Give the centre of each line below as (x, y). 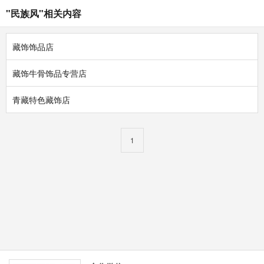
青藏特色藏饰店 (41, 100)
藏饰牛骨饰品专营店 (49, 73)
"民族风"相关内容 (44, 13)
